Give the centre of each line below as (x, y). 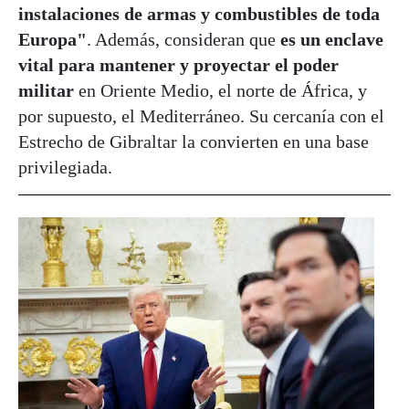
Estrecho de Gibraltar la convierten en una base (194, 142)
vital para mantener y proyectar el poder (178, 65)
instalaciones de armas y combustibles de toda (199, 14)
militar (46, 91)
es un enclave (332, 40)
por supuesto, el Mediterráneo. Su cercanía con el (201, 116)
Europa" (52, 40)
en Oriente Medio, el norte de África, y (220, 91)
